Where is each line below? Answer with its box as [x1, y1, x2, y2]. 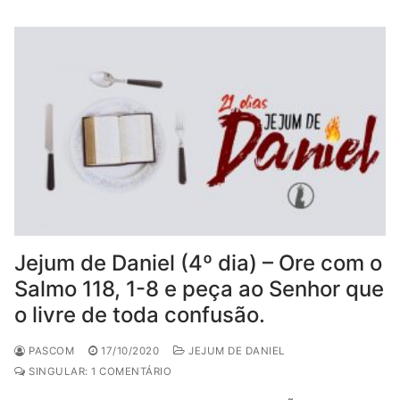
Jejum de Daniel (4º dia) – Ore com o [14, 250, 382, 276]
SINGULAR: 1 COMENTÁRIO [25, 365, 171, 378]
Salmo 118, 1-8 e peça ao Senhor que [14, 276, 384, 302]
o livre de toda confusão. [14, 302, 265, 328]
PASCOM [25, 345, 74, 357]
